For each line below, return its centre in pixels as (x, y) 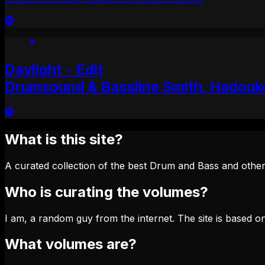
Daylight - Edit (54, 70)
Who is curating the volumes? (106, 192)
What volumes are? (71, 244)
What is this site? (64, 139)
